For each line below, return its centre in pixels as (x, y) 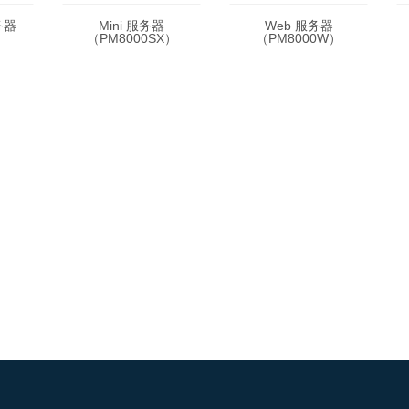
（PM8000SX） (131, 38)
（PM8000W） (299, 38)
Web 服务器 (299, 26)
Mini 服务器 (131, 26)
